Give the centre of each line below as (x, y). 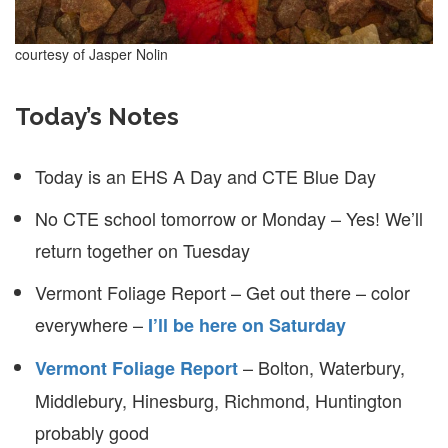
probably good (92, 432)
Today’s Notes (97, 116)
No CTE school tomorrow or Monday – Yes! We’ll (229, 218)
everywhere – (91, 324)
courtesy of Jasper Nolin (91, 54)
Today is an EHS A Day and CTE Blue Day (205, 176)
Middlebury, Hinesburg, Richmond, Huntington (218, 400)
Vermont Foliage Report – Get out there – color (222, 292)
